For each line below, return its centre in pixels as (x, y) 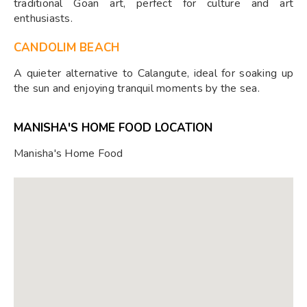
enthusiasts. (43, 19)
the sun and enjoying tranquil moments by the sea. (137, 88)
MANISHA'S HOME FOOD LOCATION (113, 128)
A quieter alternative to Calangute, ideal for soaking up (153, 73)
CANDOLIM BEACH (67, 48)
